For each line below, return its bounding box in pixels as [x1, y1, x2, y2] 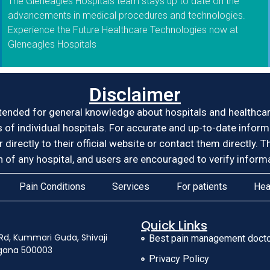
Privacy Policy [148, 253, 209, 265]
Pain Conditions [19, 181, 86, 193]
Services [112, 181, 149, 193]
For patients [176, 181, 227, 193]
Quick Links [141, 216, 207, 234]
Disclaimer [89, 83, 181, 106]
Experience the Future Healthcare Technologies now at [8, 24, 239, 36]
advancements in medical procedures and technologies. [8, 10, 246, 22]
